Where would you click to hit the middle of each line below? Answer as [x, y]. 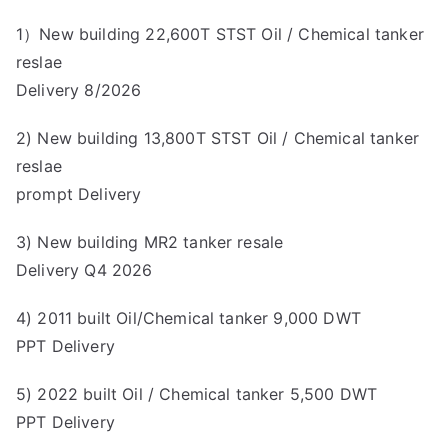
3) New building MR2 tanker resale [150, 241]
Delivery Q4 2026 [84, 269]
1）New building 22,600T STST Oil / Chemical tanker [220, 33]
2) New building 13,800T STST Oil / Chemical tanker [218, 137]
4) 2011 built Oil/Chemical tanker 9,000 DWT [188, 317]
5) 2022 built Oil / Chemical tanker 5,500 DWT [197, 393]
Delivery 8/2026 [79, 89]
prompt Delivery [79, 193]
